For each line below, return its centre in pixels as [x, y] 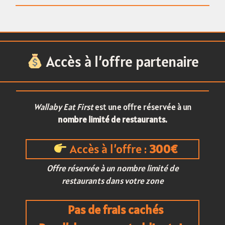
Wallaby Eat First [63, 107]
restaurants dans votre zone [113, 181]
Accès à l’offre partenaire [121, 61]
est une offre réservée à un [142, 107]
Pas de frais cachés [116, 210]
